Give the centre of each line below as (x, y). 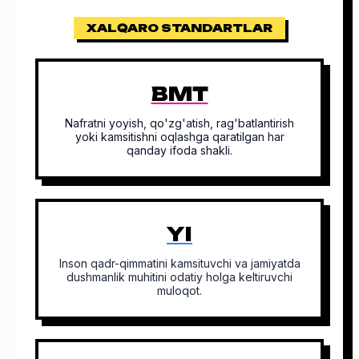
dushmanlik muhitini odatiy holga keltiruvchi (179, 276)
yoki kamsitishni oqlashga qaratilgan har (179, 136)
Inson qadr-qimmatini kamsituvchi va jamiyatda (179, 263)
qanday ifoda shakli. (179, 150)
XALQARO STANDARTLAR (179, 27)
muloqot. (179, 290)
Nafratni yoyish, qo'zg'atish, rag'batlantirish (179, 123)
